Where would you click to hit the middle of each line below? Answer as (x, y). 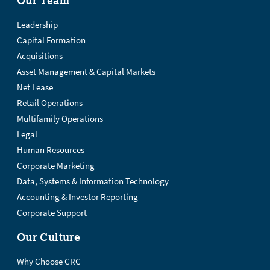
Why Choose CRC (49, 261)
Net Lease (35, 87)
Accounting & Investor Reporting (77, 197)
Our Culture (49, 237)
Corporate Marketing (56, 165)
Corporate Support (52, 212)
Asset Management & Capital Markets (86, 71)
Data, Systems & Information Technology (93, 181)
